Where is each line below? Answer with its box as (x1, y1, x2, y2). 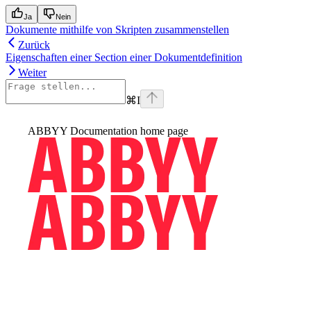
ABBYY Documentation (28, 124, 137, 137)
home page (137, 124, 188, 137)
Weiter (18, 66, 47, 78)
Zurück (18, 38, 50, 51)
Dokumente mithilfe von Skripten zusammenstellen (6, 23, 229, 35)
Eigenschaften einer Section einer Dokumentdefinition (6, 51, 242, 63)
